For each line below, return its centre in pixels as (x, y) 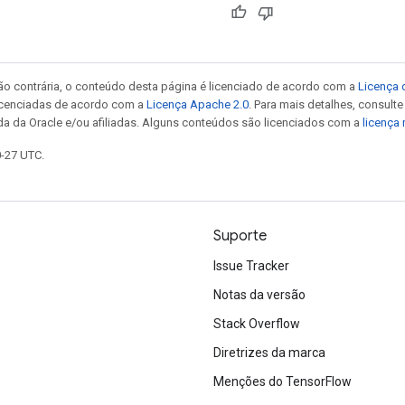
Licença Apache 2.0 (198, 104)
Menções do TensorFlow (283, 381)
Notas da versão (259, 295)
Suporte (240, 236)
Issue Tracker (251, 266)
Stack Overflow (257, 324)
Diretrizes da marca (269, 353)
